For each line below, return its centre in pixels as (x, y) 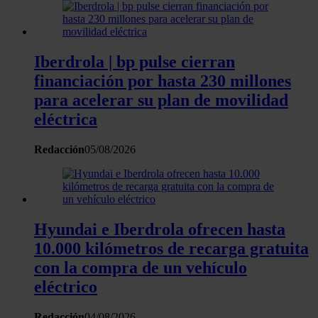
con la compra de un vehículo (141, 267)
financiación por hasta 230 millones (163, 81)
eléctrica (66, 119)
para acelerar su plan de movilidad (161, 100)
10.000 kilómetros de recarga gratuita (171, 248)
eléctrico (66, 286)
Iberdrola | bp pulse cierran (135, 61)
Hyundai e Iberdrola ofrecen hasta (160, 229)
